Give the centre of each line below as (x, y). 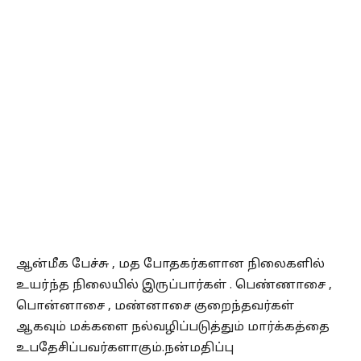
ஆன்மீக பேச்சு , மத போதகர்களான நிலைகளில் (170, 265)
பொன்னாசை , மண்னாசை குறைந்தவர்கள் (155, 307)
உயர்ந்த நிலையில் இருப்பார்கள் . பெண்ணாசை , (174, 286)
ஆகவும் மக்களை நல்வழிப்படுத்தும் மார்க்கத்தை (173, 328)
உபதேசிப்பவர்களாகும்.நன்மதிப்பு (125, 349)
